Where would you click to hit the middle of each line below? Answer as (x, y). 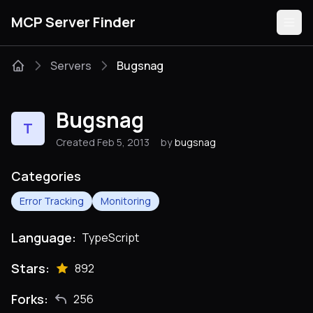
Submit (150, 248)
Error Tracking (52, 201)
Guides (28, 168)
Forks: (30, 299)
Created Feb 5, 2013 (103, 142)
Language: (44, 238)
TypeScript (110, 238)
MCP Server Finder (73, 22)
